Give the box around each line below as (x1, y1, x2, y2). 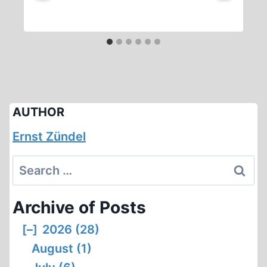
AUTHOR (13, 105, 64, 119)
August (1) (32, 241, 92, 256)
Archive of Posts (13, 197, 146, 218)
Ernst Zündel (13, 129, 86, 144)
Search (12, 157, 52, 172)
